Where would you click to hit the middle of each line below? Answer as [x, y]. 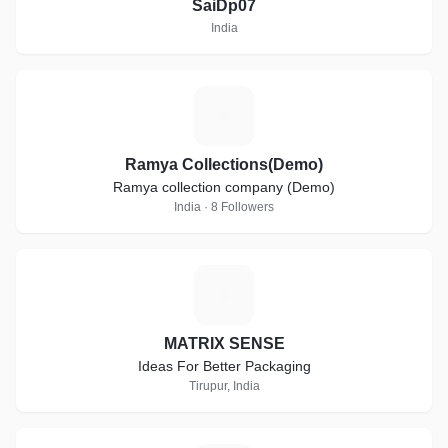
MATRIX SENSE [224, 343]
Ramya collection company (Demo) [224, 187]
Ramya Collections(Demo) [224, 164]
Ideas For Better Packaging [224, 366]
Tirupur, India [224, 386]
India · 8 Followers [224, 207]
